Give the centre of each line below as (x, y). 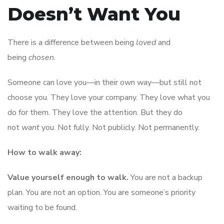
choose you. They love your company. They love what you (109, 97)
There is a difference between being (72, 42)
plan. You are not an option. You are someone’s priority (101, 192)
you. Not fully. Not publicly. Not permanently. (119, 127)
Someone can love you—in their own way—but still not (104, 82)
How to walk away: (44, 152)
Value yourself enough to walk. (68, 177)
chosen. (42, 57)
